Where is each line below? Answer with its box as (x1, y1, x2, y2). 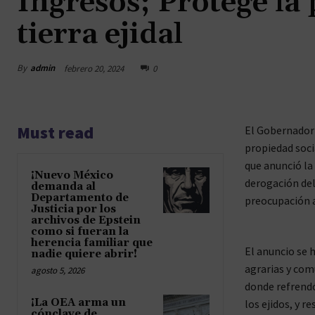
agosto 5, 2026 (31, 264, 84, 276)
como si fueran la (31, 224, 129, 238)
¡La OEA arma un (31, 295, 126, 309)
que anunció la (244, 157, 313, 172)
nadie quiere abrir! (31, 247, 137, 261)
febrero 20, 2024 (64, 62, 124, 75)
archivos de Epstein (31, 213, 141, 227)
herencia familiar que (31, 236, 153, 250)
